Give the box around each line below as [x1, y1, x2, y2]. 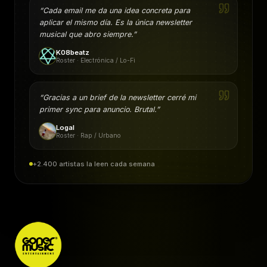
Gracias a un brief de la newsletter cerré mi [43, 93, 196, 102]
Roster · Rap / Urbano [56, 131, 121, 139]
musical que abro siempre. [39, 30, 133, 39]
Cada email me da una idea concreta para [43, 6, 190, 15]
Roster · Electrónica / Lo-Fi [56, 56, 135, 64]
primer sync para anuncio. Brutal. [39, 105, 156, 114]
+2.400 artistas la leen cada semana [33, 160, 155, 168]
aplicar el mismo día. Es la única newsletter [39, 18, 192, 27]
